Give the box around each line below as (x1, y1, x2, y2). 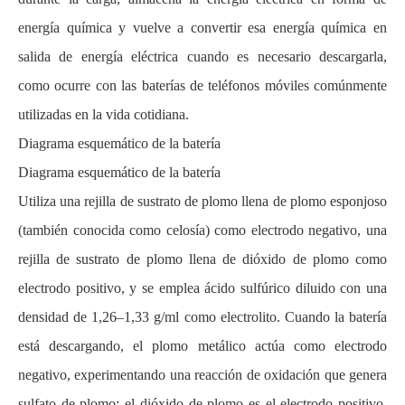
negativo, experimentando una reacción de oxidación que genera (18, 366, 387, 382)
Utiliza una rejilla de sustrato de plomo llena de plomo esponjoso (18, 193, 387, 209)
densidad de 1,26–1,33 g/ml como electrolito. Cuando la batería (18, 308, 387, 325)
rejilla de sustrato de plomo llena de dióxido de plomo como (18, 250, 387, 267)
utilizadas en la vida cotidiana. (18, 106, 189, 122)
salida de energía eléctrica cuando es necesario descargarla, (18, 48, 387, 64)
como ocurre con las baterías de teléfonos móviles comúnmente (18, 77, 387, 93)
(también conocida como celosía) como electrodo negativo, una (18, 221, 387, 238)
